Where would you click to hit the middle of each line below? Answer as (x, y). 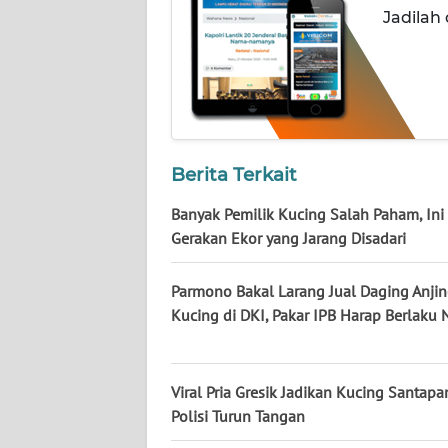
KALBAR (64, 302)
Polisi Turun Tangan (238, 415)
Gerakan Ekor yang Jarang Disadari (288, 237)
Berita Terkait (234, 174)
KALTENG (68, 376)
